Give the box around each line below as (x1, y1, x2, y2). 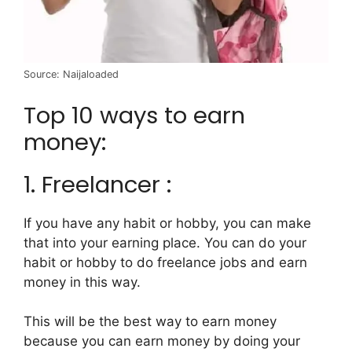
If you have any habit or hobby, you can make (24, 214, 311, 231)
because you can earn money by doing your (24, 333, 300, 350)
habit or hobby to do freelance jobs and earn (24, 254, 307, 270)
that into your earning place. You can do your (24, 234, 306, 251)
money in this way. (24, 273, 141, 290)
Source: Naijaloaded (24, 68, 119, 81)
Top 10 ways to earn (24, 99, 245, 131)
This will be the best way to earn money (24, 313, 277, 330)
